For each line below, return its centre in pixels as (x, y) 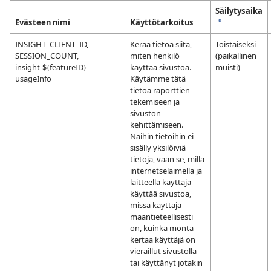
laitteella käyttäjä (161, 182)
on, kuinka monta (162, 228)
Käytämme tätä (158, 79)
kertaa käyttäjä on (163, 240)
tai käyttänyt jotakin (166, 263)
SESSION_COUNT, (47, 56)
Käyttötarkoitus (162, 22)
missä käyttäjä (156, 205)
